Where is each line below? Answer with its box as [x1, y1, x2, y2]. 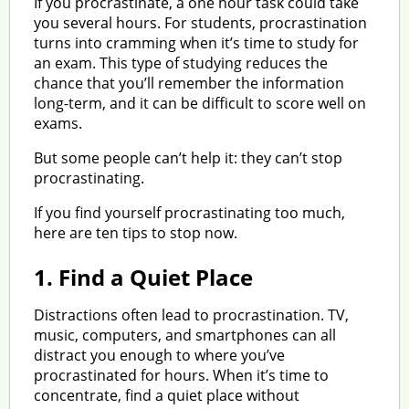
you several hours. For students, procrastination [33, 12, 367, 33]
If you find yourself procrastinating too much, [33, 202, 345, 223]
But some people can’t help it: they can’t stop [33, 147, 342, 168]
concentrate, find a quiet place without [33, 384, 299, 405]
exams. [33, 112, 82, 133]
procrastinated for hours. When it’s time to [33, 364, 329, 385]
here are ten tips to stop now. [33, 222, 237, 243]
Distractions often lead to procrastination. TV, [33, 304, 349, 325]
